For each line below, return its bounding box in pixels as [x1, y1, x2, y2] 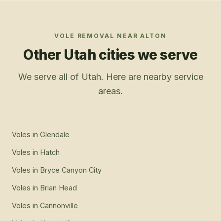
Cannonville [40, 201, 78, 210]
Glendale [40, 130, 70, 139]
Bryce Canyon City [40, 166, 102, 175]
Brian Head [40, 184, 77, 192]
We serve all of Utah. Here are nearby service [18, 72, 203, 82]
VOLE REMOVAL [54, 32, 114, 40]
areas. [98, 86, 123, 97]
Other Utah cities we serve [23, 46, 198, 64]
